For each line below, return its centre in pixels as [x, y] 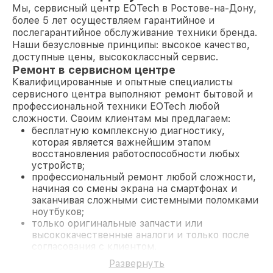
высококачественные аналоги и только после [140, 235]
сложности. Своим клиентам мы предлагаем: [121, 119]
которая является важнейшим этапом [121, 142]
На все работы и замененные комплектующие [123, 258]
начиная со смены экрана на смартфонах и [134, 189]
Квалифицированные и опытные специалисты [122, 82]
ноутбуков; [58, 212]
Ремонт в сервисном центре [94, 70]
